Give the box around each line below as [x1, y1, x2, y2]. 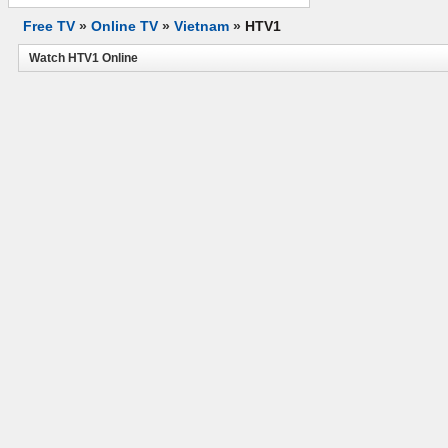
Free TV [23, 18, 75, 34]
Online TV [91, 18, 158, 34]
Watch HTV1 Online [29, 51, 138, 65]
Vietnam [174, 18, 229, 34]
